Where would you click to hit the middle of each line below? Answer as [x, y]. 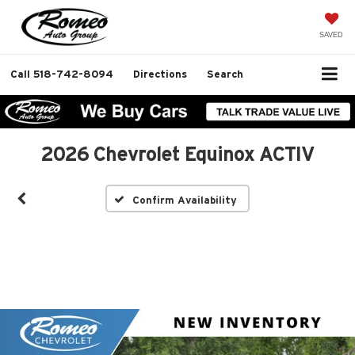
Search [225, 74]
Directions [160, 74]
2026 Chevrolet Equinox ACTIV [177, 154]
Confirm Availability [185, 200]
